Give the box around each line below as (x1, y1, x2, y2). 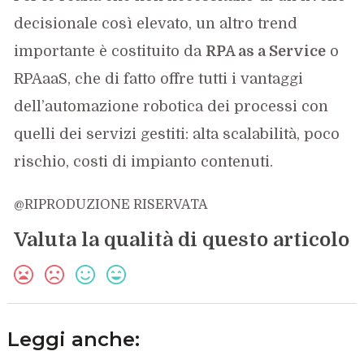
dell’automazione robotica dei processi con (14, 98, 329, 115)
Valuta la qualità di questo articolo (14, 228, 350, 252)
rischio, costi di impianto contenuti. (14, 154, 274, 171)
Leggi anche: (7, 327, 141, 352)
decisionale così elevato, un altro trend (14, 15, 298, 32)
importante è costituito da (14, 43, 206, 60)
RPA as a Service (206, 43, 327, 60)
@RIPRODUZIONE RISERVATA (14, 197, 209, 213)
